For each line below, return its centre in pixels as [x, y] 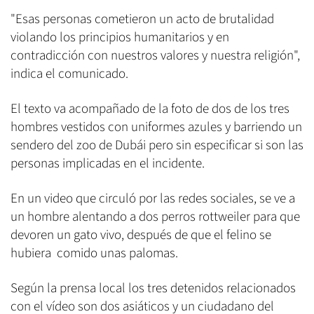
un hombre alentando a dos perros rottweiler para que [155, 217]
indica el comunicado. [69, 74]
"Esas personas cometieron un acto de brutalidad [142, 20]
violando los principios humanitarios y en [120, 38]
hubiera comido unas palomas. [94, 254]
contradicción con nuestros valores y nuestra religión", [155, 56]
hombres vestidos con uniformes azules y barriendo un [156, 128]
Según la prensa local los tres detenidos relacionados [153, 289]
